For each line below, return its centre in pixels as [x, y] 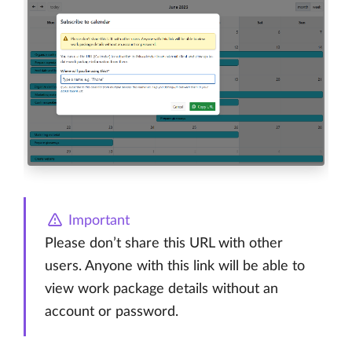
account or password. [112, 312]
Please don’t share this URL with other [164, 243]
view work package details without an [161, 289]
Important [97, 220]
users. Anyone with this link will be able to [175, 266]
